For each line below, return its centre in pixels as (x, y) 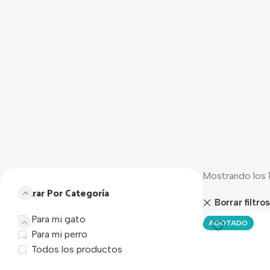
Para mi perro (59, 234)
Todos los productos (77, 249)
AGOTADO (228, 223)
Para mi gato (58, 219)
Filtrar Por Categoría (64, 193)
